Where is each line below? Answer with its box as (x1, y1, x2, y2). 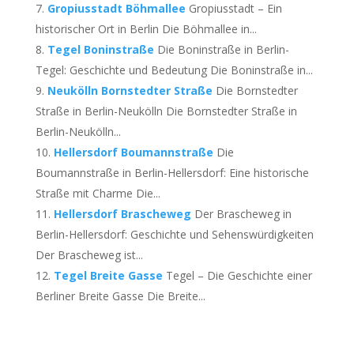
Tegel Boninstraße (47, 42, 154, 57)
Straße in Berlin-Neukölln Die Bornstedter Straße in (35, 104, 297, 119)
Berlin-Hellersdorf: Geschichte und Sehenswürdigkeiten (35, 227, 314, 242)
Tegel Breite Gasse (53, 268, 163, 283)
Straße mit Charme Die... (35, 186, 160, 201)
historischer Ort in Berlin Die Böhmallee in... (35, 21, 257, 36)
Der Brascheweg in (194, 206, 292, 221)
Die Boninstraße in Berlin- (156, 42, 289, 57)
